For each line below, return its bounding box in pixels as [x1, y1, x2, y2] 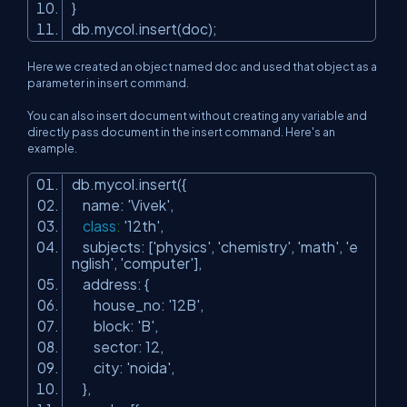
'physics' [153, 237, 211, 255]
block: [72, 316, 137, 334]
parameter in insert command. [27, 74, 189, 90]
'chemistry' [217, 237, 291, 255]
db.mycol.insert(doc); [72, 19, 223, 37]
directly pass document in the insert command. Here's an [27, 124, 335, 139]
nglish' [72, 253, 114, 272]
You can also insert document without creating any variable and [27, 107, 367, 123]
